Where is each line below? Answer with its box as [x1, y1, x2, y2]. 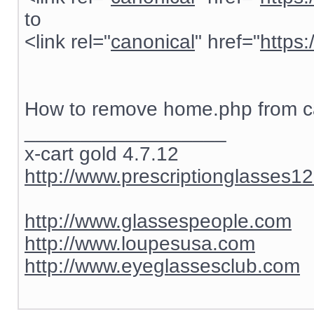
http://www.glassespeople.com [25, 210, 292, 232]
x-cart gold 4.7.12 [25, 143, 179, 165]
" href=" [195, 31, 260, 53]
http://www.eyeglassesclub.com [25, 255, 300, 277]
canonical [111, 31, 195, 53]
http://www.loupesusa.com [25, 233, 255, 254]
